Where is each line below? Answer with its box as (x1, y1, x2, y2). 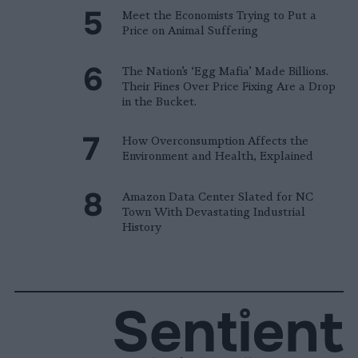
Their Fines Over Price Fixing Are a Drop (122, 78, 336, 93)
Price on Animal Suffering (122, 22, 258, 38)
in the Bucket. (122, 93, 197, 109)
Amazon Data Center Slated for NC (122, 189, 313, 204)
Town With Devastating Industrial (122, 204, 305, 219)
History (122, 219, 161, 234)
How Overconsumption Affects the (122, 133, 308, 148)
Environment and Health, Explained (122, 148, 313, 163)
